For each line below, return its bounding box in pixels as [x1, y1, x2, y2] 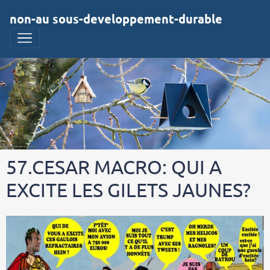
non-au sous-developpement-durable [10, 11, 222, 27]
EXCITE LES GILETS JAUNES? [6, 177, 251, 201]
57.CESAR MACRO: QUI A [6, 154, 222, 178]
